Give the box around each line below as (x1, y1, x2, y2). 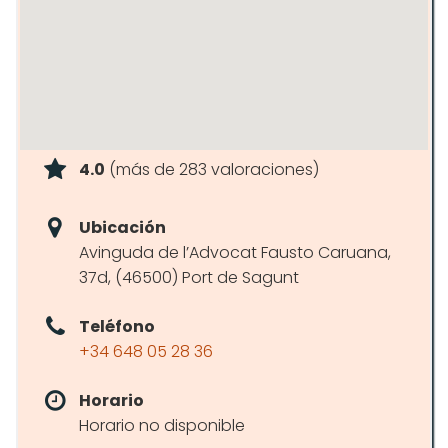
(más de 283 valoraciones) (105, 158, 319, 181)
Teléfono (79, 315, 155, 338)
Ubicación (79, 216, 166, 239)
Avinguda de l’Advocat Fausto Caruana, (79, 241, 391, 264)
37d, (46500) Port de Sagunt (79, 266, 299, 289)
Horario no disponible (79, 414, 245, 437)
